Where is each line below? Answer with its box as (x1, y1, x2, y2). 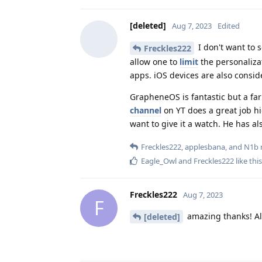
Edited (218, 20, 240, 31)
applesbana (185, 141, 225, 152)
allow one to (130, 56, 180, 67)
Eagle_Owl (141, 155, 177, 166)
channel (130, 104, 161, 116)
